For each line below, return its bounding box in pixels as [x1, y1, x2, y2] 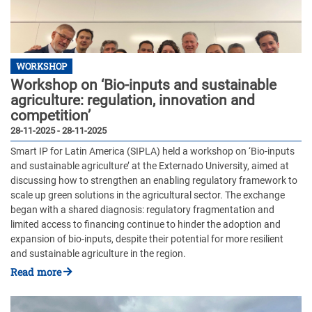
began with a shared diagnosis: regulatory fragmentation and [10, 204, 274, 217]
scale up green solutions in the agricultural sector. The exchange [10, 189, 285, 202]
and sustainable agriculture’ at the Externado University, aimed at [10, 160, 289, 173]
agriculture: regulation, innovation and [10, 92, 255, 109]
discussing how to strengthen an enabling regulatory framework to [10, 175, 297, 187]
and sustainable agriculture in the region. [10, 248, 186, 260]
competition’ [10, 107, 91, 125]
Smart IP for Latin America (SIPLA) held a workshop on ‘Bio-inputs [10, 146, 295, 158]
